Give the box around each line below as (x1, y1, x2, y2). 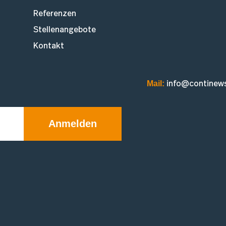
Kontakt (33, 42, 65, 50)
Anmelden (48, 118, 97, 130)
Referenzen (33, 10, 77, 18)
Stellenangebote (33, 26, 96, 34)
